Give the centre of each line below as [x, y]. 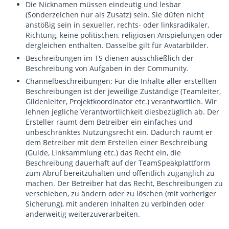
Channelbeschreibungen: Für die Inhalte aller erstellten [121, 81]
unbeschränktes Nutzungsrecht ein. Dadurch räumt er [119, 132]
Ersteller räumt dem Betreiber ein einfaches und [109, 122]
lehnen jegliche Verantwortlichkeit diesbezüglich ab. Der [122, 112]
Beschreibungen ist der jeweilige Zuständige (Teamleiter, [123, 91]
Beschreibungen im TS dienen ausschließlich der [110, 58]
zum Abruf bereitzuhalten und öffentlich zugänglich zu [120, 173]
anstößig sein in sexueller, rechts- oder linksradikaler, [117, 25]
